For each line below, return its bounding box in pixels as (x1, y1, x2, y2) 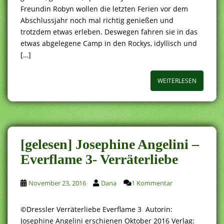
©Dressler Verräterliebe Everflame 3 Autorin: (20, 204, 172, 214)
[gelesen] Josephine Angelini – (20, 136, 199, 152)
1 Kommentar (131, 178, 172, 187)
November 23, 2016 (28, 178, 86, 187)
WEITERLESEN (157, 76, 196, 85)
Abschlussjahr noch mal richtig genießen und (20, 15, 173, 25)
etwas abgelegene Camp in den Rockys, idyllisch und (20, 38, 197, 48)
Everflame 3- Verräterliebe (20, 151, 178, 167)
